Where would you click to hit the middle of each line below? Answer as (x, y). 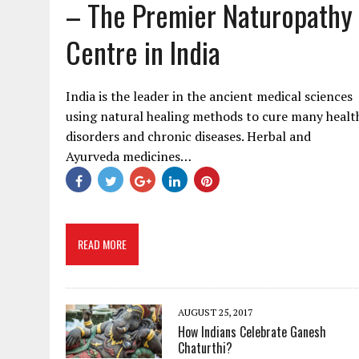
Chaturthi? (205, 348)
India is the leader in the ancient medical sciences (209, 96)
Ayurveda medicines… (129, 156)
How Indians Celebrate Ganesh (252, 332)
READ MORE (102, 244)
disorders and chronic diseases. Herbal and (188, 136)
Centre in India (143, 52)
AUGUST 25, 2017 (215, 312)
